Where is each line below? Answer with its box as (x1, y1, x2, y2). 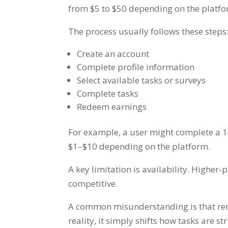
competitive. (68, 177, 118, 189)
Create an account (77, 47, 150, 60)
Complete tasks (77, 87, 139, 99)
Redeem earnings (77, 100, 147, 112)
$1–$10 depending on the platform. (68, 140, 211, 152)
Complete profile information (77, 61, 195, 73)
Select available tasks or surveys (77, 74, 206, 86)
